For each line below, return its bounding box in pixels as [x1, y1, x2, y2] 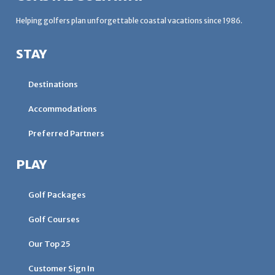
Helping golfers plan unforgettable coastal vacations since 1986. [16, 15, 242, 25]
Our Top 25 [28, 239, 71, 250]
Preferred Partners [28, 128, 104, 139]
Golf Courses [28, 214, 80, 225]
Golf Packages [28, 190, 86, 201]
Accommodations [28, 104, 97, 115]
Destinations [28, 79, 78, 90]
